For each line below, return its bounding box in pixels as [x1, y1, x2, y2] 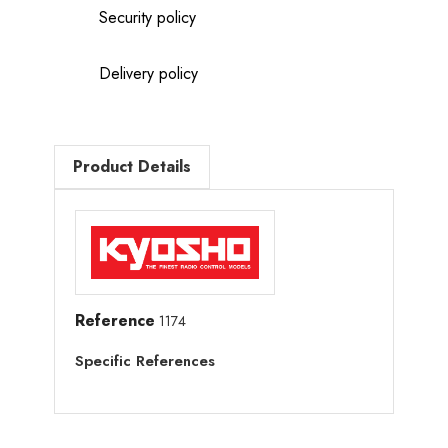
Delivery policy [99, 61, 198, 85]
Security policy [99, 5, 196, 29]
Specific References [75, 349, 215, 372]
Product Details [73, 154, 191, 178]
